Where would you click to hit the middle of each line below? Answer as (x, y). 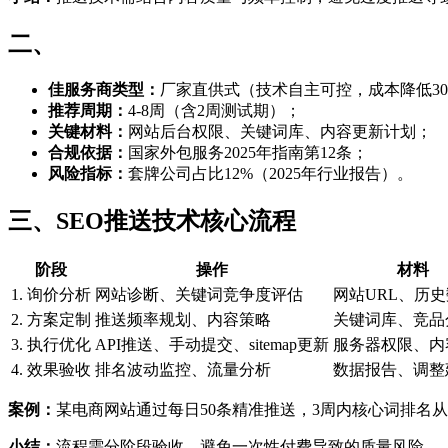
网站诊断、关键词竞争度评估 (199, 294)
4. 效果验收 (51, 369)
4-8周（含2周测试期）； (214, 110)
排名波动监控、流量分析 (183, 369)
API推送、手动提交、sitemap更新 (212, 344)
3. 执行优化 (51, 344)
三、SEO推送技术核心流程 (152, 220)
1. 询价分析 (51, 294)
